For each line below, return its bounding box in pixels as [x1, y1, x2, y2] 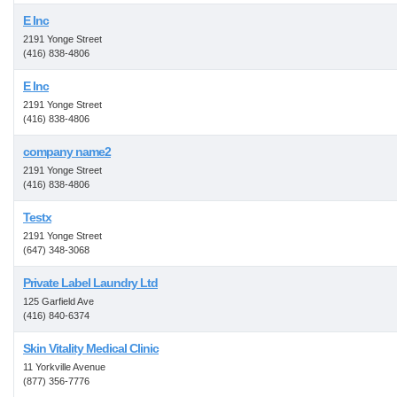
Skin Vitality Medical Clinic [23, 341, 159, 355]
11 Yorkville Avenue [23, 362, 105, 372]
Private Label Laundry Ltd [23, 276, 158, 290]
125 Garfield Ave [23, 296, 94, 307]
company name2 [23, 144, 111, 159]
